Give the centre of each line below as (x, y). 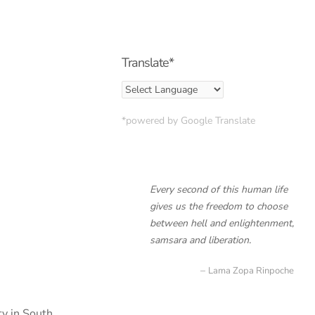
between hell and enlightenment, (222, 223)
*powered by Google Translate (188, 121)
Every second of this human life (219, 189)
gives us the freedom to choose (219, 206)
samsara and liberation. (200, 240)
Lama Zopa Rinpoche (251, 271)
